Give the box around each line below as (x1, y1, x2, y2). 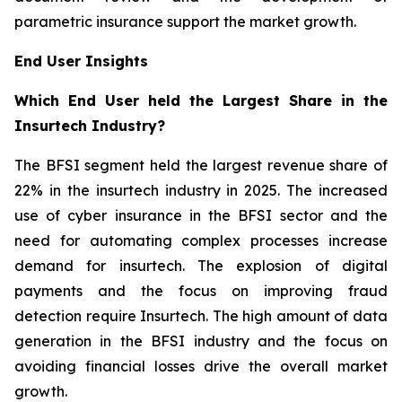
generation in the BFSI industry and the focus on (14, 331, 388, 350)
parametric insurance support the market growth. (14, 12, 356, 31)
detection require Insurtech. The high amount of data (14, 306, 388, 325)
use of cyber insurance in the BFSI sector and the (14, 205, 388, 224)
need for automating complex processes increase (14, 231, 388, 249)
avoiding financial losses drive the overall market (14, 356, 388, 375)
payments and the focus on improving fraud (14, 281, 388, 300)
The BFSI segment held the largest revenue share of (14, 155, 388, 174)
